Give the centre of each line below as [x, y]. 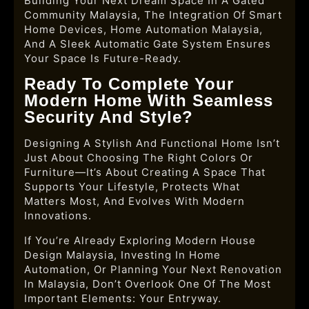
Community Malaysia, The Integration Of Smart [153, 15]
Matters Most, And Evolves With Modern [134, 201]
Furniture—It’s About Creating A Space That [145, 172]
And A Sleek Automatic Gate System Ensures [148, 44]
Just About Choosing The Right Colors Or [139, 158]
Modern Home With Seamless [149, 100]
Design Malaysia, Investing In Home [122, 255]
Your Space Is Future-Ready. [103, 58]
